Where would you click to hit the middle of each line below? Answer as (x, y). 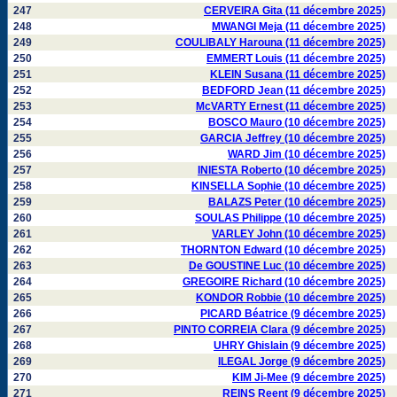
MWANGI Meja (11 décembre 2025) (299, 27)
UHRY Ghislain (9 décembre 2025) (300, 346)
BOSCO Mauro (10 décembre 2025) (297, 122)
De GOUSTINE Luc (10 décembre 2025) (287, 266)
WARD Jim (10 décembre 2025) (307, 154)
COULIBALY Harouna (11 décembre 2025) (280, 43)
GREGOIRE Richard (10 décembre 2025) (284, 282)
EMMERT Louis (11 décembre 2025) (296, 58)
